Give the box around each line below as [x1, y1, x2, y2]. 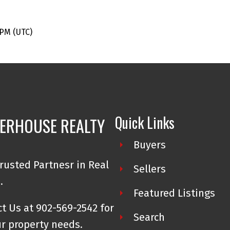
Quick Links [114, 111, 175, 133]
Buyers [133, 138, 166, 151]
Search [133, 210, 165, 223]
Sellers [133, 162, 166, 175]
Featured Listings [133, 186, 215, 199]
